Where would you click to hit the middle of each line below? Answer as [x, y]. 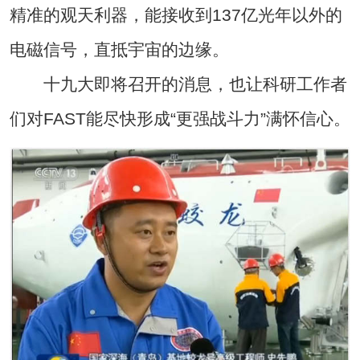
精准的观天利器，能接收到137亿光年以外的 [176, 14]
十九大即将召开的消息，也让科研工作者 [178, 84]
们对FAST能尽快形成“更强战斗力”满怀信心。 [180, 118]
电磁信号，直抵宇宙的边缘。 [119, 49]
